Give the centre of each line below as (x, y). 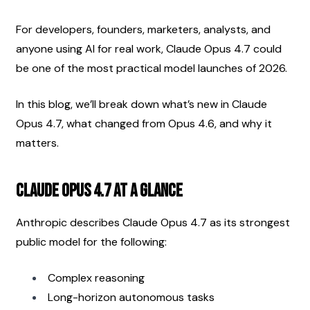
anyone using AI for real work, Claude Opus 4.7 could (149, 48)
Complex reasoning (96, 277)
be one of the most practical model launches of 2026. (152, 68)
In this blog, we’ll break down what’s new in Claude (142, 104)
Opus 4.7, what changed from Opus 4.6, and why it (144, 123)
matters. (37, 143)
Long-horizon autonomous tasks (131, 297)
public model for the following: (91, 241)
